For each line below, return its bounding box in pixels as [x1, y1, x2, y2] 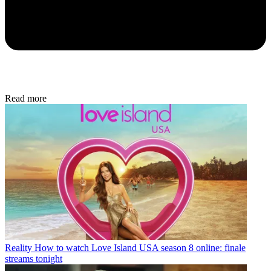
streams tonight [5, 253, 62, 264]
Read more [5, 93, 47, 104]
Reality [5, 242, 32, 253]
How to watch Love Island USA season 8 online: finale [34, 242, 246, 253]
